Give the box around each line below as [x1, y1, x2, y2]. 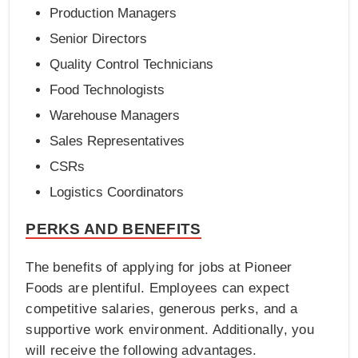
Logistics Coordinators [50, 185, 185, 201]
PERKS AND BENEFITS [26, 221, 201, 238]
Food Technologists [50, 82, 165, 98]
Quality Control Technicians [50, 57, 214, 73]
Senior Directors [50, 31, 148, 47]
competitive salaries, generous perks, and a [26, 301, 298, 317]
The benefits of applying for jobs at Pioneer [26, 260, 292, 276]
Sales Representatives [50, 133, 185, 149]
